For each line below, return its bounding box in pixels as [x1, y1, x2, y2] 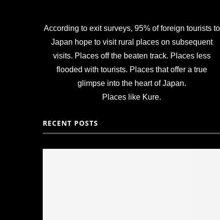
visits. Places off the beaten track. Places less [53, 51, 211, 60]
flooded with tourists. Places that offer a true [56, 65, 207, 74]
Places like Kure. [102, 92, 162, 101]
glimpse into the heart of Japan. [77, 79, 186, 87]
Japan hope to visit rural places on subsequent [51, 37, 213, 46]
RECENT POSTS [43, 118, 98, 128]
